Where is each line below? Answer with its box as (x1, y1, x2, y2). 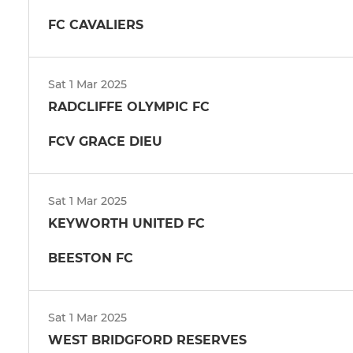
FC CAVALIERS (48, 17, 143, 32)
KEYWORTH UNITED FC (48, 215, 205, 231)
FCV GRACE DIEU (48, 133, 162, 149)
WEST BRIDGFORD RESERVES (48, 332, 247, 347)
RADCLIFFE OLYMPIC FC (48, 98, 210, 114)
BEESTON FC (48, 250, 133, 266)
